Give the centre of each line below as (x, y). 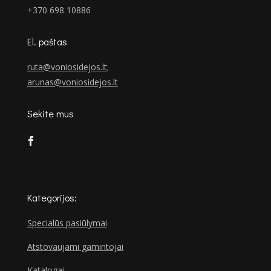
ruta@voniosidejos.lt (67, 67)
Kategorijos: (52, 198)
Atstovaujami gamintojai (75, 247)
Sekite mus (50, 114)
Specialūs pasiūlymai (67, 223)
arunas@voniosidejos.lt (72, 82)
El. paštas (47, 42)
